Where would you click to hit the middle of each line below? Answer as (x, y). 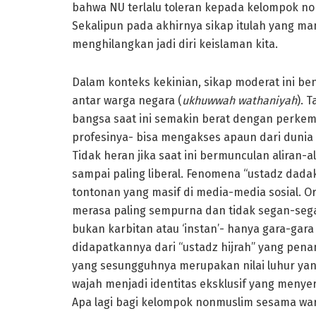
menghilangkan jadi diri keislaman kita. (175, 44)
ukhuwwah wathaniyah (239, 100)
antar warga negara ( (127, 100)
